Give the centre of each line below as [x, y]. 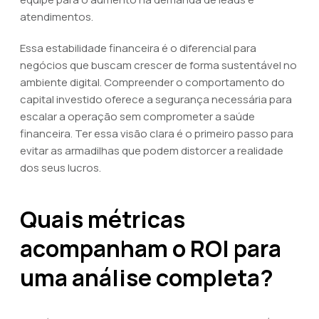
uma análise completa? [147, 278]
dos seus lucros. [61, 168]
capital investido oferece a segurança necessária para [156, 99]
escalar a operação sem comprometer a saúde [137, 116]
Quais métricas [103, 219]
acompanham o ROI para [151, 249]
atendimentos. [57, 17]
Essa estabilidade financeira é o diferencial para [138, 48]
